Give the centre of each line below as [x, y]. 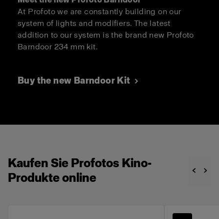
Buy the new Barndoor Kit [74, 80]
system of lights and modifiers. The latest [94, 23]
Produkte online [52, 177]
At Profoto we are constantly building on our [99, 11]
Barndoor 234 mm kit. [58, 46]
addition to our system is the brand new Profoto [106, 35]
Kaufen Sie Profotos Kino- [80, 163]
